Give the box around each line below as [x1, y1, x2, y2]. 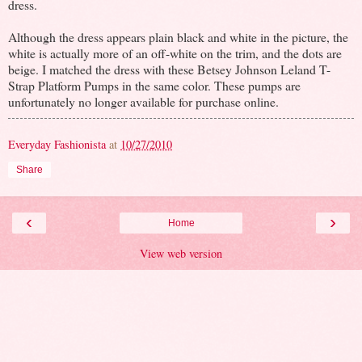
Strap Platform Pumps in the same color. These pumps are [8, 76, 301, 94]
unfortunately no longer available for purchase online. [8, 92, 279, 110]
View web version [140, 245, 222, 261]
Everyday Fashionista [8, 136, 106, 152]
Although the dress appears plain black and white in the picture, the [8, 27, 348, 45]
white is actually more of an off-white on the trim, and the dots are [8, 44, 342, 61]
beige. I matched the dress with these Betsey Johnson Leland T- [8, 60, 330, 78]
